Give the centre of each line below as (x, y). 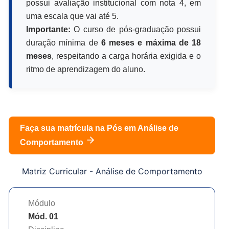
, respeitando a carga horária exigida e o (126, 56)
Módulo (42, 203)
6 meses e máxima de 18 (151, 42)
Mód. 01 (43, 216)
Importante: (48, 29)
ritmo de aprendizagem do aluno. (86, 69)
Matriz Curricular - (59, 171)
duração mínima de (64, 42)
